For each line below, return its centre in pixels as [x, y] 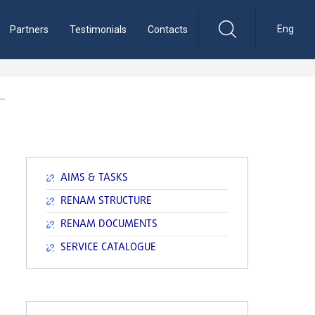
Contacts [168, 30]
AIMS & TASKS [94, 178]
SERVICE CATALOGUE [108, 247]
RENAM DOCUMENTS [109, 224]
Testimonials [98, 30]
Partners [29, 30]
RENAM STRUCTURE [106, 201]
